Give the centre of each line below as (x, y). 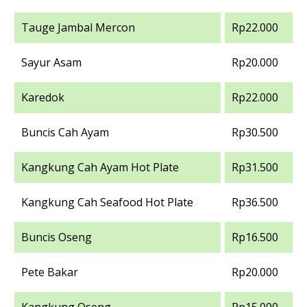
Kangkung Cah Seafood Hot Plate (107, 202)
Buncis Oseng (57, 237)
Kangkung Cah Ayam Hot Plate (100, 167)
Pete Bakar (50, 272)
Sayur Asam (51, 62)
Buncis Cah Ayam (65, 132)
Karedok (43, 97)
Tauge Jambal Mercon (78, 27)
